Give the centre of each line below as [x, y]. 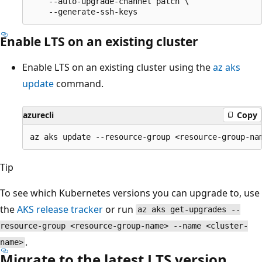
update [38, 83]
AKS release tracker [60, 209]
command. [79, 83]
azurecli [38, 115]
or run [119, 209]
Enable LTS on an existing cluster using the [118, 67]
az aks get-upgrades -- [189, 210]
